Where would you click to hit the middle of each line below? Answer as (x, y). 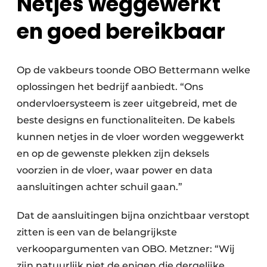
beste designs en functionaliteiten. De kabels (126, 120)
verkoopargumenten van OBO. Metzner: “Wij (126, 249)
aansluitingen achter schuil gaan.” (100, 187)
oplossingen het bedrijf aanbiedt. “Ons (110, 87)
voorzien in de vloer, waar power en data (115, 170)
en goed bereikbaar (121, 32)
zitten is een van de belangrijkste (97, 232)
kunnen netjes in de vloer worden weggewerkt (131, 137)
